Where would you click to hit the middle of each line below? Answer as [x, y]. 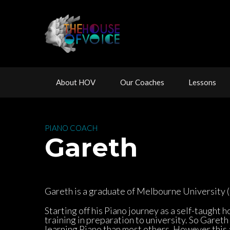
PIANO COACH [71, 128]
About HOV [76, 82]
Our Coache [142, 82]
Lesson [202, 82]
